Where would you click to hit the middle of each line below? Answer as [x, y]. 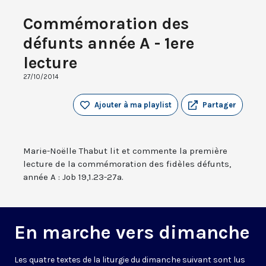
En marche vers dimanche [132, 233]
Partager [219, 105]
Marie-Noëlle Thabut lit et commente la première [125, 151]
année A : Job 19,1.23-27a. [73, 177]
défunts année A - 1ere [109, 43]
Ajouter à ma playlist [133, 105]
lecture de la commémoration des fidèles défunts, [127, 164]
